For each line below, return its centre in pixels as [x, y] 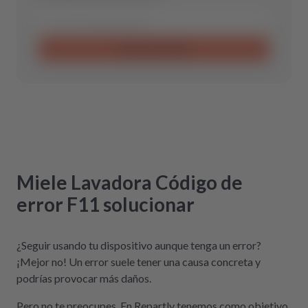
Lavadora [111, 182]
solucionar [149, 204]
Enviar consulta [154, 49]
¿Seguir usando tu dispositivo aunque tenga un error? [139, 245]
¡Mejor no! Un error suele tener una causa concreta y [139, 261]
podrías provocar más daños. [84, 278]
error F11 [58, 204]
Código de [199, 182]
